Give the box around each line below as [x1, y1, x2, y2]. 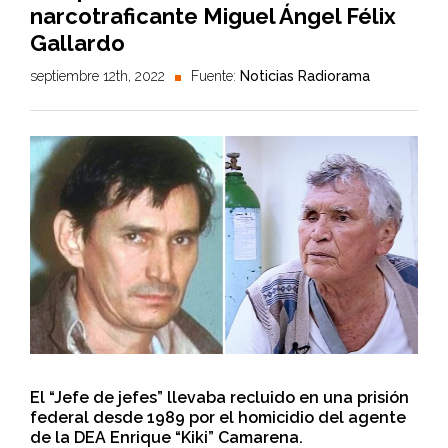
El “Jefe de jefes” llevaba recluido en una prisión [30, 388, 409, 408]
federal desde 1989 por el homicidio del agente [30, 408, 406, 428]
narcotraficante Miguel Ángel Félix [30, 3, 396, 29]
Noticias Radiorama [240, 68, 370, 84]
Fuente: [191, 68, 240, 84]
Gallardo [30, 30, 125, 56]
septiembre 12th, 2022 [30, 68, 165, 84]
